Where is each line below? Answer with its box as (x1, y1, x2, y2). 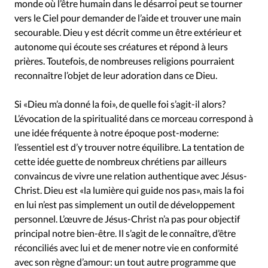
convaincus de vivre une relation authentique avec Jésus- (14, 169, 247, 181)
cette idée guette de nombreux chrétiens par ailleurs (14, 155, 227, 167)
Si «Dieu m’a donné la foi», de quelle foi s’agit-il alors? (14, 98, 226, 109)
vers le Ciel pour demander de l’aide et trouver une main (14, 11, 241, 23)
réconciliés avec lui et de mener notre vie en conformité (14, 241, 238, 253)
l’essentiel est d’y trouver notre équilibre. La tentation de (14, 141, 244, 153)
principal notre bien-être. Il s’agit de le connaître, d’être (14, 227, 236, 239)
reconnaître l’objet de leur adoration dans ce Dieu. (14, 69, 217, 81)
